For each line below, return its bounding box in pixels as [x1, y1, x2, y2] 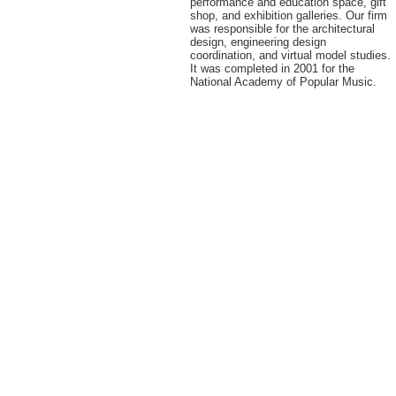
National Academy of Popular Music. [190, 75, 377, 88]
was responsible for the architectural [190, 22, 375, 35]
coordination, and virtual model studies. [190, 49, 391, 62]
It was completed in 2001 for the [190, 62, 354, 75]
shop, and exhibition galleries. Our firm [190, 9, 387, 22]
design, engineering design [190, 35, 326, 49]
